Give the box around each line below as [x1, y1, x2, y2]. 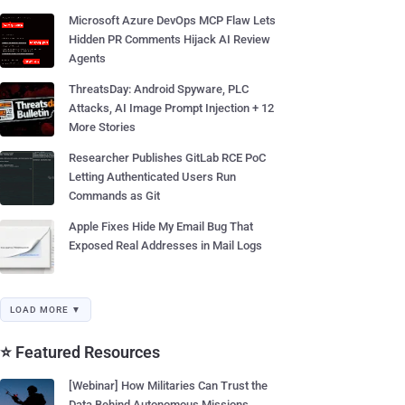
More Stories [69, 120, 136, 134]
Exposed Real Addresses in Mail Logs [69, 239, 262, 252]
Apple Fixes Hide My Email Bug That [69, 220, 253, 233]
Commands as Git [69, 189, 160, 202]
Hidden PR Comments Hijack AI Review [69, 33, 270, 46]
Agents [69, 52, 106, 65]
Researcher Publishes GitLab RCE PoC [69, 151, 266, 165]
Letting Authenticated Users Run [69, 170, 236, 184]
